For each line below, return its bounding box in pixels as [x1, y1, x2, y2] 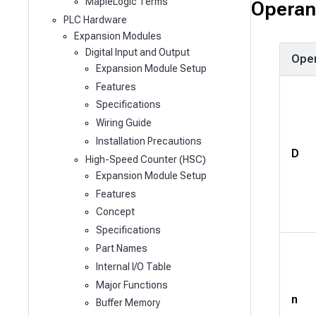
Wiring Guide [96, 117, 152, 129]
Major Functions [96, 279, 169, 291]
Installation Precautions [96, 135, 202, 147]
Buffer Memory [96, 297, 161, 309]
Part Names [96, 243, 148, 255]
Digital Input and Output [85, 46, 190, 58]
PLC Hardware [63, 13, 127, 25]
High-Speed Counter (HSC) [85, 153, 206, 165]
